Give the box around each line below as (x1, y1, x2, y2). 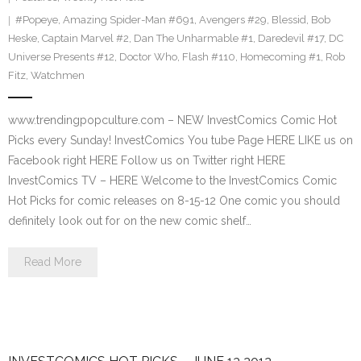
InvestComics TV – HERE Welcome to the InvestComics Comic (8, 174, 337, 187)
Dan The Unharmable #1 (134, 32, 253, 44)
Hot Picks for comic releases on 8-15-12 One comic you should (8, 194, 340, 207)
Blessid (272, 14, 306, 26)
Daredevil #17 (258, 32, 324, 44)
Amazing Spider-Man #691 (63, 14, 194, 26)
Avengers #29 (199, 14, 267, 26)
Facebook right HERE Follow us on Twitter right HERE (8, 154, 285, 167)
